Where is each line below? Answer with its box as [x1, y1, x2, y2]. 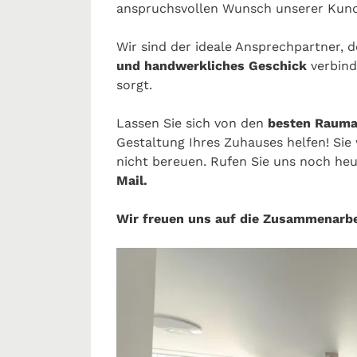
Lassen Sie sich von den [116, 115, 268, 131]
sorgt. [116, 76, 152, 92]
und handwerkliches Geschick [116, 57, 311, 73]
